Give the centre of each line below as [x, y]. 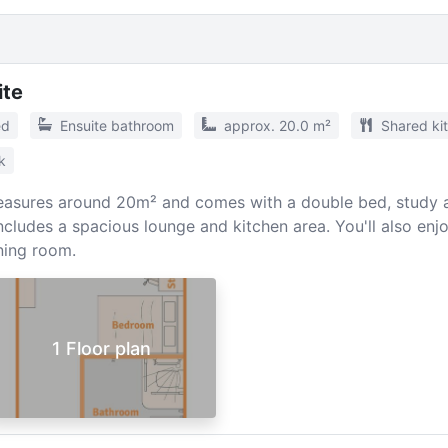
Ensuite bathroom [116, 125]
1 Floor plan [101, 348]
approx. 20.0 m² [277, 125]
